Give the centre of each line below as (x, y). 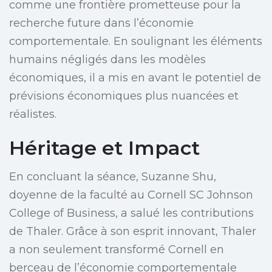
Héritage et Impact (104, 148)
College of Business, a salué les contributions (131, 213)
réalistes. (33, 114)
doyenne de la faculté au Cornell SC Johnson (131, 195)
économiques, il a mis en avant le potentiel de (135, 78)
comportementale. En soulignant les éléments (136, 42)
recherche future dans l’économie (101, 23)
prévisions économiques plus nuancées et (124, 96)
